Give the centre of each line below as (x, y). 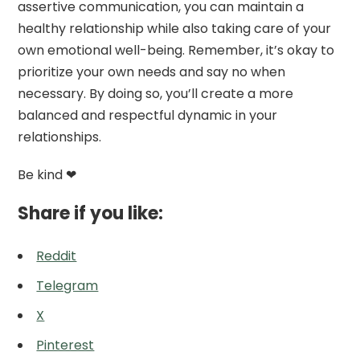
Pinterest (65, 345)
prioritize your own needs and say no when (152, 72)
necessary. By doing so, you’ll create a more (156, 93)
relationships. (60, 137)
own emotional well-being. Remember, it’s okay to (176, 50)
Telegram (67, 285)
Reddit (57, 256)
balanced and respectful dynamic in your (148, 115)
